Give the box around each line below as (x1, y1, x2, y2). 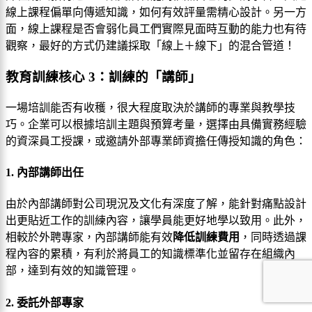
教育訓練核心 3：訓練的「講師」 (6, 70, 201, 85)
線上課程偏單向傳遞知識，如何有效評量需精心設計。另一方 (6, 6, 306, 19)
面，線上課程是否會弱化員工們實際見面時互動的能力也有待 (6, 23, 306, 36)
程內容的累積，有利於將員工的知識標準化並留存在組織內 (6, 248, 295, 260)
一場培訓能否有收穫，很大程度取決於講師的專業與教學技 (6, 101, 295, 114)
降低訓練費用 (173, 231, 240, 244)
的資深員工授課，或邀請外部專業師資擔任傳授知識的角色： (6, 134, 306, 147)
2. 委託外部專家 (6, 296, 84, 309)
